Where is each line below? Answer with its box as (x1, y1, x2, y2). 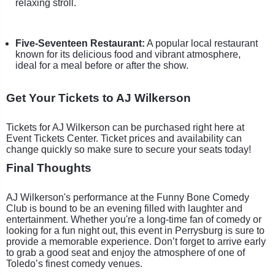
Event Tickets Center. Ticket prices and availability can (6, 133, 242, 144)
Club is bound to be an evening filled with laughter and (6, 203, 242, 214)
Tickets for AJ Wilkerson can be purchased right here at (6, 122, 244, 133)
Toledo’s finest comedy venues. (6, 258, 142, 269)
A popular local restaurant (145, 37, 258, 48)
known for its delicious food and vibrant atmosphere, (15, 48, 241, 60)
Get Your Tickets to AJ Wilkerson (6, 91, 191, 104)
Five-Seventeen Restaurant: (15, 37, 145, 48)
